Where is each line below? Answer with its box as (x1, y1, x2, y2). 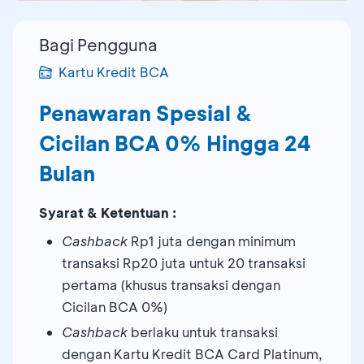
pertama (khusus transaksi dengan (62, 275, 280, 293)
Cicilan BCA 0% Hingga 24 (39, 129, 311, 157)
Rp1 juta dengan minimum (128, 232, 296, 249)
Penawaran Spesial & (39, 99, 252, 127)
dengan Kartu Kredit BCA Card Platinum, (62, 344, 323, 362)
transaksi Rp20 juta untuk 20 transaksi (62, 253, 305, 271)
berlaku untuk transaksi (128, 323, 278, 340)
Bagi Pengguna (39, 33, 158, 55)
